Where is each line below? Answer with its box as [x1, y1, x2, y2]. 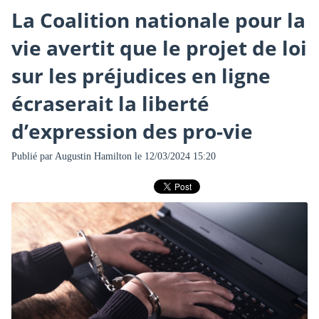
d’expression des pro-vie [11, 117, 253, 145]
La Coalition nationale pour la [11, 6, 305, 34]
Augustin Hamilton [54, 150, 132, 162]
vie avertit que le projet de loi [11, 34, 307, 62]
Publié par [11, 150, 55, 162]
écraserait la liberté [11, 90, 209, 117]
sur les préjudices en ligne [11, 62, 271, 90]
